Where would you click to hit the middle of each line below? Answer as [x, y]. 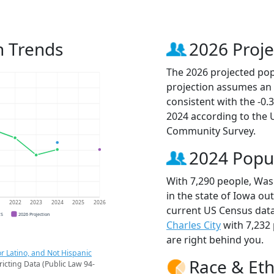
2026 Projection [34, 214]
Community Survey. [211, 131]
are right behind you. [215, 240]
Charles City [194, 225]
